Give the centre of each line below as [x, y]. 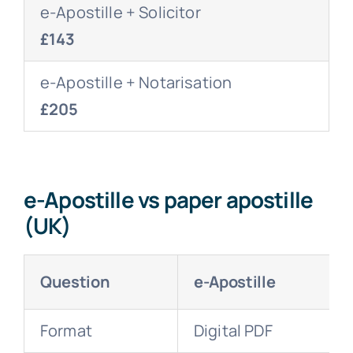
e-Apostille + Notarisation [136, 82]
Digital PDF [233, 330]
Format [66, 330]
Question [75, 281]
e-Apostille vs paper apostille [168, 199]
